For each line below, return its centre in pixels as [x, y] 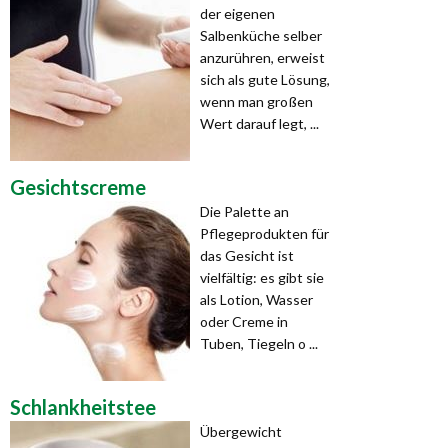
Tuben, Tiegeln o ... [259, 344]
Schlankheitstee [83, 407]
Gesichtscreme [78, 187]
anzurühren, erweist [262, 58]
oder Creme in [244, 322]
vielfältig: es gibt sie [262, 278]
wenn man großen [256, 102]
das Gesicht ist [247, 256]
